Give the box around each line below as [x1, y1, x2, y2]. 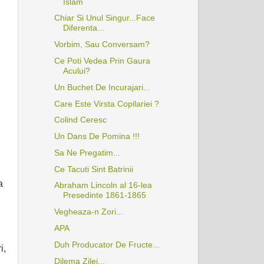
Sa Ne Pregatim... [54, 147, 120, 157]
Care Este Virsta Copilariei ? [54, 98, 159, 108]
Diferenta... [62, 23, 104, 33]
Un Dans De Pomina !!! [54, 131, 140, 141]
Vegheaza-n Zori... [54, 207, 123, 217]
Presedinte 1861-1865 [62, 190, 146, 200]
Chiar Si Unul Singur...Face [54, 13, 155, 23]
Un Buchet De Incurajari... [54, 82, 150, 92]
